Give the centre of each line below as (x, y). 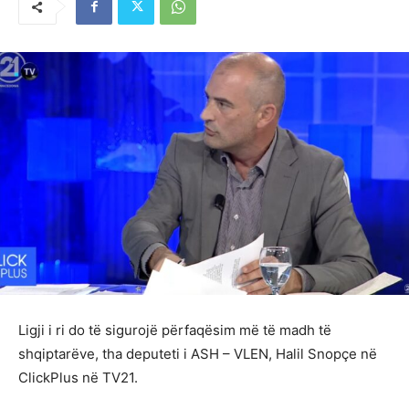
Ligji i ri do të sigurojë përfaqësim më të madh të (175, 330)
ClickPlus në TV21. (78, 377)
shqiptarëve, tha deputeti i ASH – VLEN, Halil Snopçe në (198, 353)
